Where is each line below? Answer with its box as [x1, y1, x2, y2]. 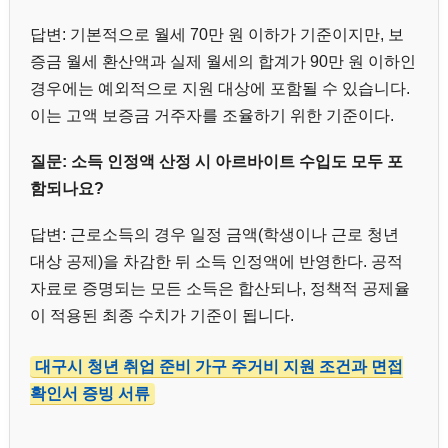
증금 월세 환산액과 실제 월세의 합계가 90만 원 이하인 [30, 52, 416, 70]
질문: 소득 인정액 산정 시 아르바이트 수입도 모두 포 [30, 152, 403, 170]
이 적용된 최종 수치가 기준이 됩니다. [30, 307, 294, 325]
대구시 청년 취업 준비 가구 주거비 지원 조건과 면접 [35, 358, 403, 376]
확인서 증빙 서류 [30, 385, 150, 403]
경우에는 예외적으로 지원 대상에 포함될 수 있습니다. [30, 79, 410, 97]
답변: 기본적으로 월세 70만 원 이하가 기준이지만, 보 [30, 25, 404, 43]
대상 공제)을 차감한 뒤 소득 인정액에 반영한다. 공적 [30, 253, 403, 271]
